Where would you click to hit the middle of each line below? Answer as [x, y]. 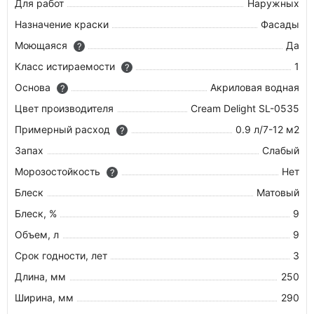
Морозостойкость [59, 171]
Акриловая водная [255, 87]
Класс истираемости [66, 66]
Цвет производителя [64, 108]
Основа [34, 87]
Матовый [278, 192]
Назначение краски [62, 24]
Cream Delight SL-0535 [245, 108]
